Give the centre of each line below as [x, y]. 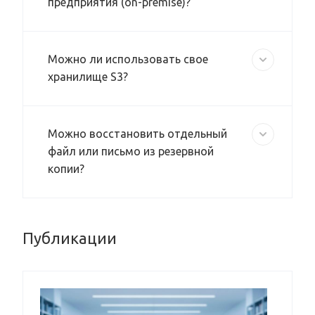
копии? [66, 169]
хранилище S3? [88, 77]
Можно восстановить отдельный [137, 134]
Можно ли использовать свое [128, 59]
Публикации [70, 238]
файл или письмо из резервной [131, 152]
